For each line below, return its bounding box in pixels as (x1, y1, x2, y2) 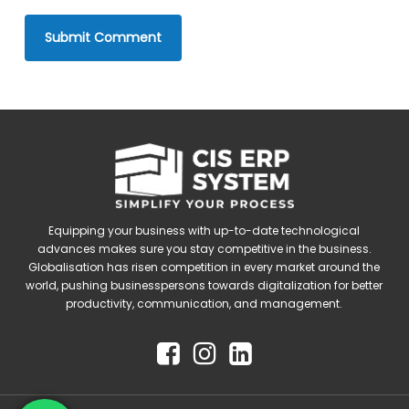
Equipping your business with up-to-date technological (48, 223, 361, 239)
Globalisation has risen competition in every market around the (28, 259, 381, 276)
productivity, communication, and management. (66, 296, 343, 312)
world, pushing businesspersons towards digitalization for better (26, 278, 383, 294)
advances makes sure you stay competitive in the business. (37, 241, 372, 257)
